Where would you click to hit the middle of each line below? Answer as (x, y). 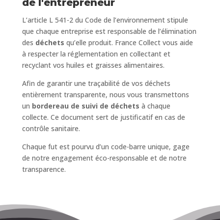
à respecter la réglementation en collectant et (96, 54)
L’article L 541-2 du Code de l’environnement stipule (105, 20)
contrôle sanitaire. (51, 129)
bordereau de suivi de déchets (85, 106)
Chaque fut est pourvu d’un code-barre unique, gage (106, 147)
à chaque (155, 106)
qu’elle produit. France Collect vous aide (128, 43)
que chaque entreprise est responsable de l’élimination (109, 31)
